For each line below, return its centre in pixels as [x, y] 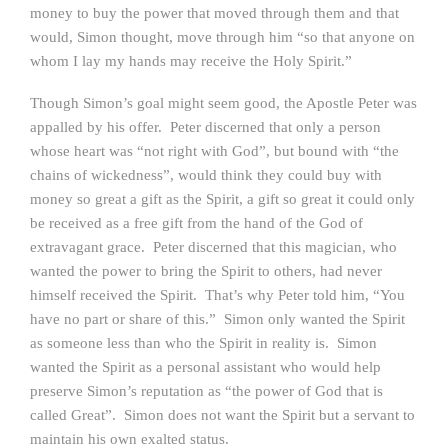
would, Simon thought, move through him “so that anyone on [222, 37]
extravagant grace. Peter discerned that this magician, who [213, 247]
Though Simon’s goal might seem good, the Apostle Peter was [223, 103]
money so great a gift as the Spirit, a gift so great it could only [222, 199]
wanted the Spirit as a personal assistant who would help [205, 367]
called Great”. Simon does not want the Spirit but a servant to [222, 415]
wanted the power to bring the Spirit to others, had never [206, 271]
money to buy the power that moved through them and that [214, 13]
